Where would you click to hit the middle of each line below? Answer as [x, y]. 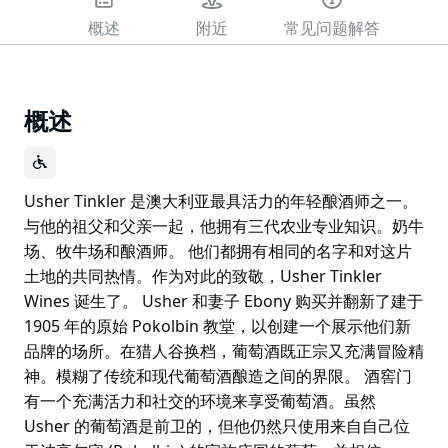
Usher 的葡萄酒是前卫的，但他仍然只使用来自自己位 [217, 425]
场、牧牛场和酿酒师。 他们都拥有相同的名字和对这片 [218, 250]
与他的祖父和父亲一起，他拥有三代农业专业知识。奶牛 [224, 225]
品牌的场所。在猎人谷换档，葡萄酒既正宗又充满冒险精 [224, 350]
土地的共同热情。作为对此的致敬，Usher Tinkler [203, 275]
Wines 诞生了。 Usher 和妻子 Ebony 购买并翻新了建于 [223, 300]
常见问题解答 [332, 28]
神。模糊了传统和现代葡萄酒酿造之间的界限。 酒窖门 [218, 375]
